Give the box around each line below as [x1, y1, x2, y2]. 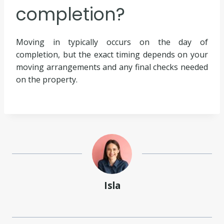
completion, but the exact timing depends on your [16, 49, 208, 60]
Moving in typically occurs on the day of [16, 36, 208, 48]
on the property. [16, 74, 77, 85]
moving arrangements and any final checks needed [16, 61, 208, 73]
